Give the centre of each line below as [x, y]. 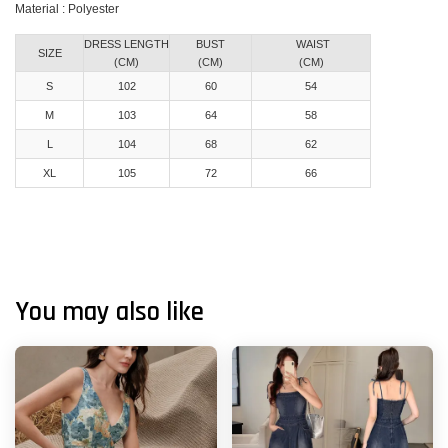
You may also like [109, 312]
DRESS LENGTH [126, 44]
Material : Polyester [67, 9]
